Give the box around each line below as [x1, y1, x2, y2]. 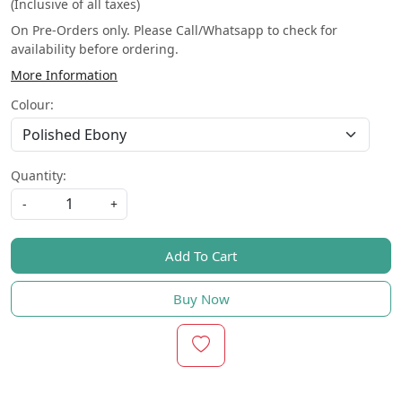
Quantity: [11, 166, 66, 184]
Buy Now [172, 289, 230, 308]
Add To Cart [165, 246, 237, 265]
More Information [11, 66, 118, 83]
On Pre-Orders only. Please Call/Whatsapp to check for [11, 21, 337, 39]
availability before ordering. [11, 39, 179, 57]
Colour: [11, 95, 54, 113]
